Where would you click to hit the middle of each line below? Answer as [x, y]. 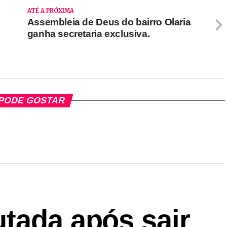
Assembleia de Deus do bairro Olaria [109, 22]
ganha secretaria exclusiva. [88, 34]
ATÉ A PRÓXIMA [50, 11]
